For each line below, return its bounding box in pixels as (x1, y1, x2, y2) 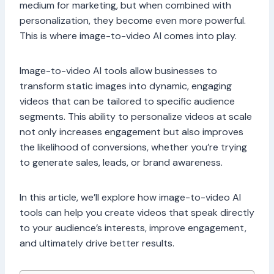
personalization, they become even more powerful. (20, 14, 246, 28)
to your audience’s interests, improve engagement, (20, 221, 246, 235)
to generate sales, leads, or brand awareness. (20, 156, 223, 169)
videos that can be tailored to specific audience (20, 95, 235, 108)
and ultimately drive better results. (20, 237, 174, 250)
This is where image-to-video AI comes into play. (20, 29, 237, 43)
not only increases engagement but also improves (20, 125, 243, 139)
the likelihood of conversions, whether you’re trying (20, 141, 247, 154)
